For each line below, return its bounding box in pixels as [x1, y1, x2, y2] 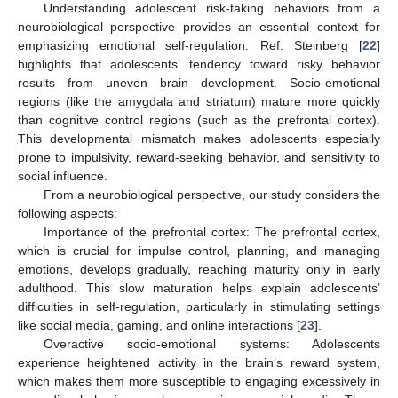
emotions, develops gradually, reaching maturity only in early [18, 262, 380, 277]
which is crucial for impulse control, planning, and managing [18, 243, 380, 259]
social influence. [18, 169, 107, 184]
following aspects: [18, 206, 117, 221]
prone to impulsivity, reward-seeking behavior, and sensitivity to [18, 150, 380, 165]
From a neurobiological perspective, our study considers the [43, 187, 380, 203]
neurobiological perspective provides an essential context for [18, 20, 380, 35]
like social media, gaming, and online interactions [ [18, 318, 300, 333]
